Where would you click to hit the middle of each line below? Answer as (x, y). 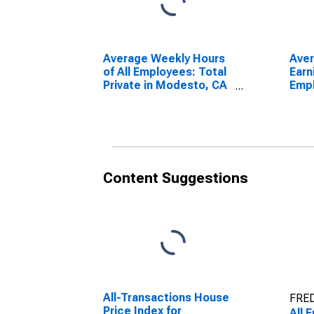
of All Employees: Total (165, 72)
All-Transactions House (166, 298)
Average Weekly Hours (164, 59)
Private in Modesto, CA (165, 85)
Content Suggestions (176, 178)
